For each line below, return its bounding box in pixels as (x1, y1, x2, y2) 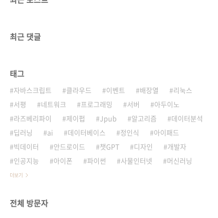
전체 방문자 (10, 197, 48, 209)
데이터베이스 (68, 127, 106, 138)
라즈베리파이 (14, 113, 52, 124)
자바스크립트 (14, 85, 52, 95)
